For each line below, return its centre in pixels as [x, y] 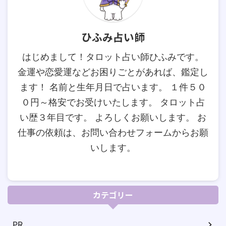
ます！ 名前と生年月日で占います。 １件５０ [113, 87]
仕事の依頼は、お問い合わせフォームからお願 [113, 132]
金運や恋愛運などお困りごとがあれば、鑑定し [113, 72]
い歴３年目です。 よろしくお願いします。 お [113, 117]
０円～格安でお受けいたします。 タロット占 [113, 102]
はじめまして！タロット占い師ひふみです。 [113, 57]
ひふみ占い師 [113, 37]
